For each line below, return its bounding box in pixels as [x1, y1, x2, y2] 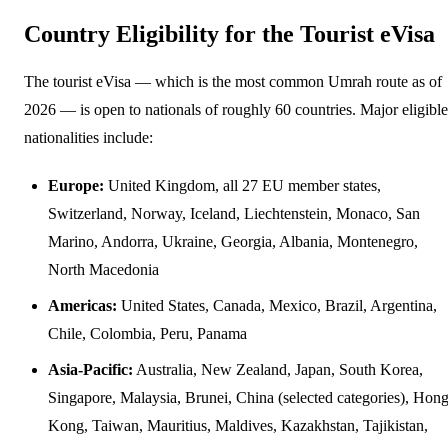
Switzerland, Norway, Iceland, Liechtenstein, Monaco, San [48, 204, 420, 222]
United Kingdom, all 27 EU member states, [104, 176, 381, 194]
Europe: [48, 176, 104, 194]
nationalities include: [24, 128, 153, 146]
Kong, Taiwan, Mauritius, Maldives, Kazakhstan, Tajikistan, [48, 416, 428, 434]
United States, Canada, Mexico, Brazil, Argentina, [117, 296, 437, 314]
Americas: [48, 296, 117, 314]
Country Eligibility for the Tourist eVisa [24, 20, 435, 47]
